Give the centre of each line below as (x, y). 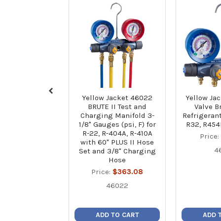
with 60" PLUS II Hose (117, 142)
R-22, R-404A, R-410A (117, 133)
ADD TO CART (117, 215)
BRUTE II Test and (117, 106)
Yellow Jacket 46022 (117, 97)
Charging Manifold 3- (117, 115)
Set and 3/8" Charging (117, 151)
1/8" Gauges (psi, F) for (117, 124)
